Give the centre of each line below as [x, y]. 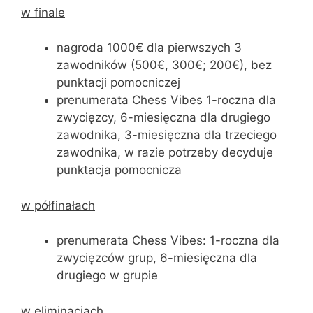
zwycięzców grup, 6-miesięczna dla [157, 258]
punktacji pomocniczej [118, 82]
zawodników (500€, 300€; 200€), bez [164, 65]
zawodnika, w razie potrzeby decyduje [165, 152]
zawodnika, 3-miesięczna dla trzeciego [167, 135]
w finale [43, 12]
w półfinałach [58, 205]
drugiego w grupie [107, 275]
